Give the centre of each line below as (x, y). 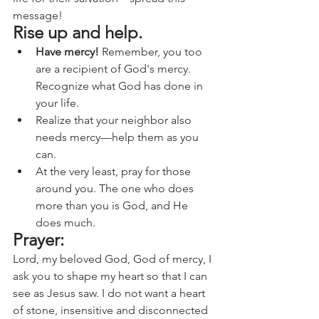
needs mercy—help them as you (119, 137)
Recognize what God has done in (121, 86)
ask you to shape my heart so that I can (111, 276)
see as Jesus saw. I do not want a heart (110, 293)
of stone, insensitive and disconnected (112, 310)
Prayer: (38, 240)
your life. (57, 103)
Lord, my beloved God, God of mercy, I (114, 259)
